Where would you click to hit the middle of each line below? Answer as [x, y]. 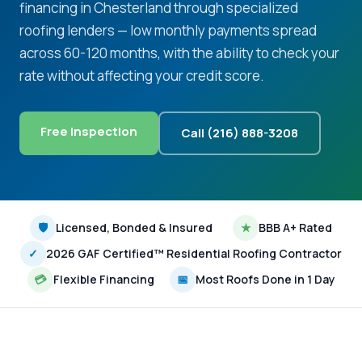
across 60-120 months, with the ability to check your [179, 53]
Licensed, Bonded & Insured [134, 227]
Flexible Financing [103, 279]
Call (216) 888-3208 [240, 133]
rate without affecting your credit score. [142, 76]
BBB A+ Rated [296, 227]
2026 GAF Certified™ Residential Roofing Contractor [194, 253]
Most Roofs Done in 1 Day [265, 279]
